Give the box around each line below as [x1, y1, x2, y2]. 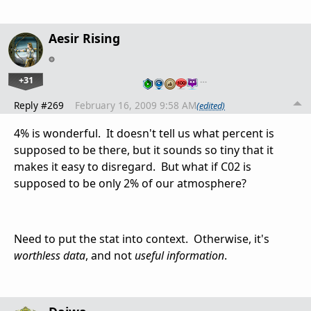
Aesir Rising [49, 30, 120, 47]
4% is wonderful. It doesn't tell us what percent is [14, 126, 274, 142]
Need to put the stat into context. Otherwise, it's [14, 231, 269, 247]
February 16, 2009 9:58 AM [75, 99, 196, 112]
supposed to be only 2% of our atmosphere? [14, 176, 246, 192]
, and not [85, 248, 135, 264]
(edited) [196, 99, 225, 112]
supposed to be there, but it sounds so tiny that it [14, 142, 274, 158]
